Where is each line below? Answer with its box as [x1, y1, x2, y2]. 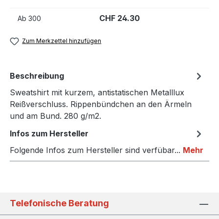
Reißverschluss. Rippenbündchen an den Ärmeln [10, 99, 192, 109]
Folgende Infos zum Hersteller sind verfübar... [10, 145, 183, 155]
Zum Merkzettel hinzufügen [22, 37, 102, 44]
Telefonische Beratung [10, 198, 109, 209]
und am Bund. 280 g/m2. [10, 111, 101, 121]
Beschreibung [10, 71, 64, 81]
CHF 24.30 [99, 13, 140, 23]
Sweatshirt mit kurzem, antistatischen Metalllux [10, 88, 184, 98]
